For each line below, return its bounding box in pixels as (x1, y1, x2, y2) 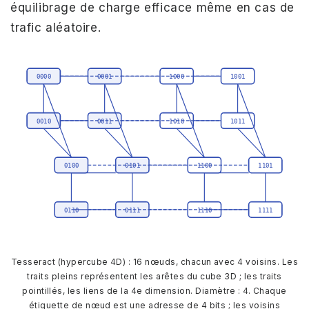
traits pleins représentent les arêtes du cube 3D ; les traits (27, 270, 282, 281)
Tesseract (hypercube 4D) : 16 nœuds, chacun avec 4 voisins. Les (10, 256, 299, 267)
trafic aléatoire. (10, 21, 101, 35)
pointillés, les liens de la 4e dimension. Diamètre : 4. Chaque (22, 285, 287, 296)
